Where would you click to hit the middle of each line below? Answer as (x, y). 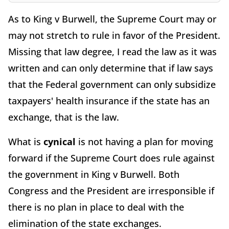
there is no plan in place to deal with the (96, 207)
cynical (60, 141)
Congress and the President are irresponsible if (111, 190)
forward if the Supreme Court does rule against (111, 158)
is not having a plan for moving (144, 141)
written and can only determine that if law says (111, 68)
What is (26, 141)
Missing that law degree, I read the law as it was (112, 51)
